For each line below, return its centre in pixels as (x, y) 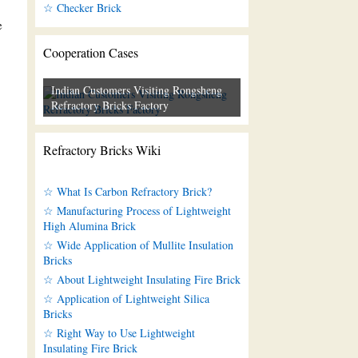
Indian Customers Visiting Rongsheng (136, 90)
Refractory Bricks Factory (109, 105)
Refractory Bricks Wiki (101, 150)
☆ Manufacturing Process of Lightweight (137, 211)
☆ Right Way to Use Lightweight (119, 333)
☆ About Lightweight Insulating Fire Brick (141, 280)
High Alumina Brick (89, 226)
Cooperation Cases (90, 53)
